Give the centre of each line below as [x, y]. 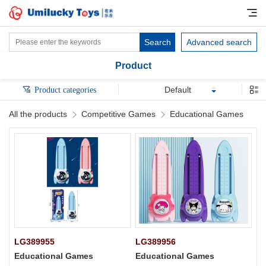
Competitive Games [118, 114]
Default [178, 90]
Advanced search [219, 42]
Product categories [65, 90]
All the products [38, 114]
